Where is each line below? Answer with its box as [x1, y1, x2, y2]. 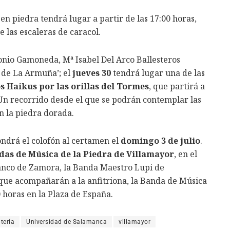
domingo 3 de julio [121, 135, 200, 147]
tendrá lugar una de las [111, 67, 205, 79]
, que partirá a [149, 81, 205, 92]
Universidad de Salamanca [26, 218, 107, 226]
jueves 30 [72, 67, 111, 79]
